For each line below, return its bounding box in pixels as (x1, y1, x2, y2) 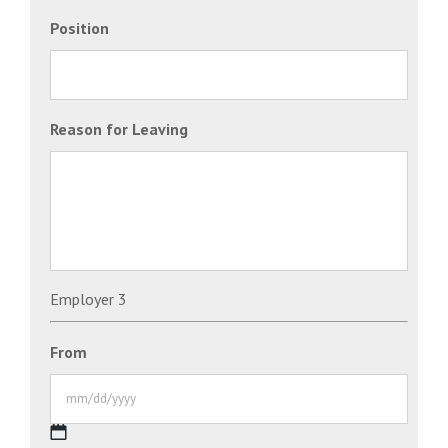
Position (50, 17, 109, 38)
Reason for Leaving (50, 118, 188, 139)
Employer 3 (50, 288, 127, 309)
